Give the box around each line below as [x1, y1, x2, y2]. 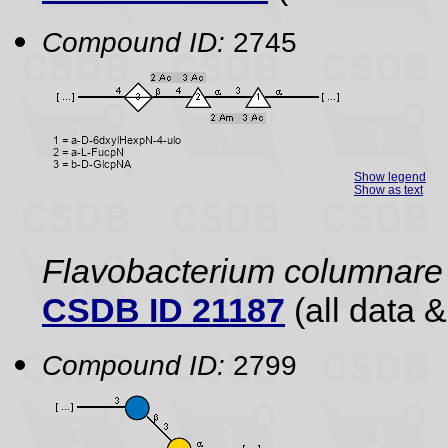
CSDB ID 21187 [42, 291, 285, 329]
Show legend [354, 170, 426, 183]
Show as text [354, 183, 423, 196]
